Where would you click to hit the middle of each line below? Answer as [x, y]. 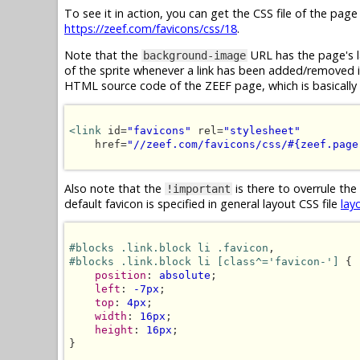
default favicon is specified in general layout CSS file [202, 204]
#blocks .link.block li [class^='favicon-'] [204, 262]
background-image [194, 56]
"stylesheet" [262, 130]
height [114, 330]
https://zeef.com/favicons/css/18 [151, 28]
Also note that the [115, 189]
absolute [185, 276]
